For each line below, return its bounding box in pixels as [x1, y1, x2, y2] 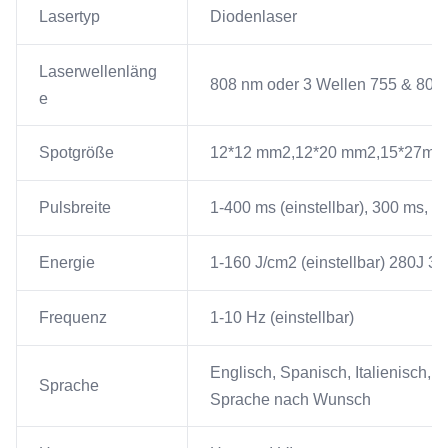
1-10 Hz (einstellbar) [210, 309, 354, 327]
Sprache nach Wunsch [210, 391, 371, 409]
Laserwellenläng [39, 63, 157, 81]
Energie [39, 254, 95, 272]
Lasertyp [39, 8, 100, 26]
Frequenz [39, 309, 107, 327]
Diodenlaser [210, 8, 297, 26]
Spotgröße [39, 144, 114, 162]
